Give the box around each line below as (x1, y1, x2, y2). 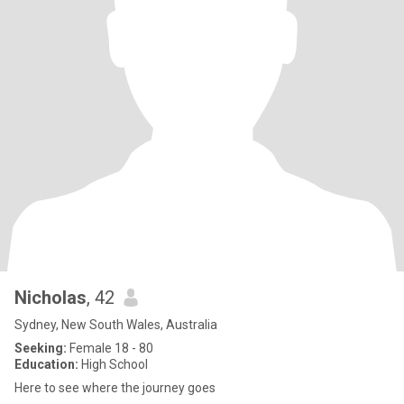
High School (78, 357, 148, 372)
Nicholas (14, 287, 87, 308)
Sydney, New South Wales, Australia (14, 317, 217, 332)
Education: (14, 357, 78, 372)
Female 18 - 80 (67, 341, 153, 355)
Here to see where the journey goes (14, 381, 216, 395)
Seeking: (14, 341, 67, 355)
